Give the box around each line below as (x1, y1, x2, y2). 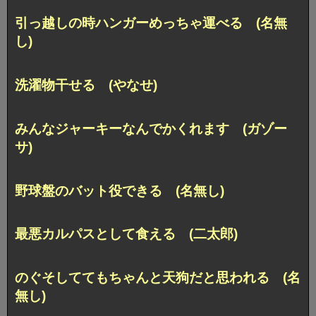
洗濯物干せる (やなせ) (15, 77, 157, 92)
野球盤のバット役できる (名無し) (15, 183, 224, 198)
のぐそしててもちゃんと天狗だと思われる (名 (15, 270, 300, 286)
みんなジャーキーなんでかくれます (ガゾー (15, 121, 287, 136)
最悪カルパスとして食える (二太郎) (15, 226, 238, 242)
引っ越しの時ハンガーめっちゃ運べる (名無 (15, 15, 287, 30)
